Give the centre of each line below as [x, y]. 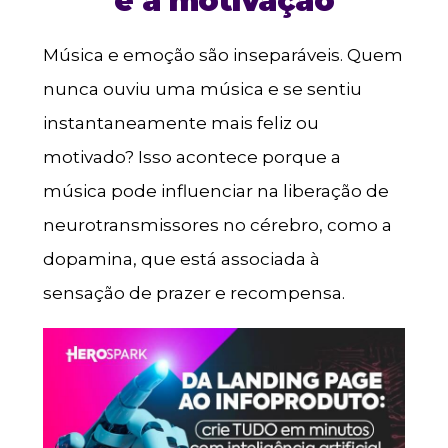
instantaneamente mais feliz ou [180, 123]
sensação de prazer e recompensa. [193, 293]
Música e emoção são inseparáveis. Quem [222, 55]
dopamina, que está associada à [181, 259]
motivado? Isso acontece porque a [191, 157]
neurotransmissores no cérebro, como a [217, 225]
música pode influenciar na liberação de [215, 191]
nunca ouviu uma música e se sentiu [202, 89]
